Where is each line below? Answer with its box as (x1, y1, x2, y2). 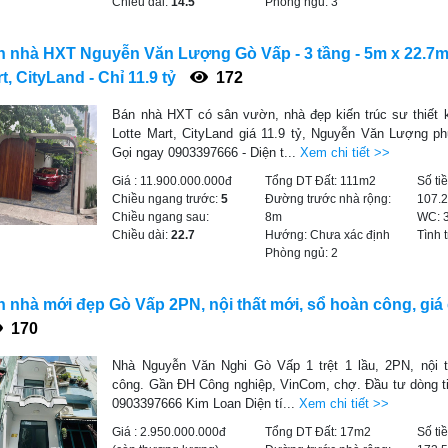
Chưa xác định (309, 228, 390, 242)
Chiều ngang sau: (112, 210, 210, 224)
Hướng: (264, 228, 310, 242)
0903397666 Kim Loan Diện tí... (112, 396, 300, 411)
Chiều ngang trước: (112, 192, 222, 206)
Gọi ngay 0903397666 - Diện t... (112, 145, 301, 160)
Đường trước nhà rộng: (264, 192, 391, 206)
